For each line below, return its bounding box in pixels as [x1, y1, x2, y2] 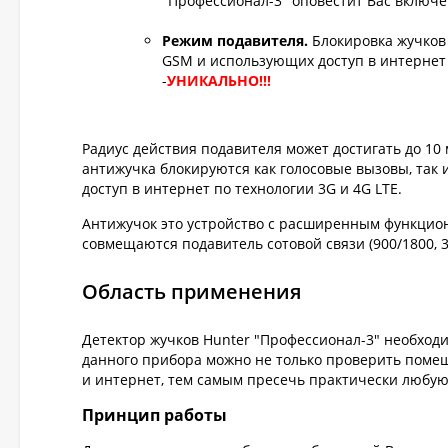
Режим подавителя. [162, 31, 308, 50]
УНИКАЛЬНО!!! [167, 71, 271, 90]
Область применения [82, 278, 301, 305]
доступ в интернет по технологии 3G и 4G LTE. [82, 179, 402, 198]
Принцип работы [82, 404, 227, 426]
